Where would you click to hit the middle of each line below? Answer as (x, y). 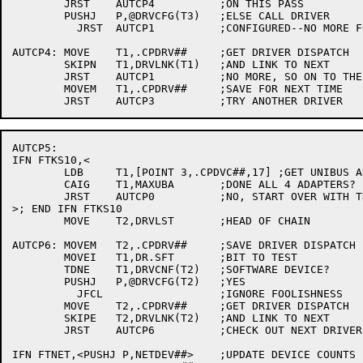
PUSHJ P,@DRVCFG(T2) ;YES (38, 282)
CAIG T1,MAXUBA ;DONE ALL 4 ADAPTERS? (38, 184)
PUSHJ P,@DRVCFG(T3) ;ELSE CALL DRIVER (38, 16)
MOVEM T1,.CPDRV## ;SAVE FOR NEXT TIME (38, 89)
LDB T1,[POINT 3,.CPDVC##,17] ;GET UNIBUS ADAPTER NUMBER (38, 172)
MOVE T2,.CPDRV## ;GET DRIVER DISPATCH (38, 306)
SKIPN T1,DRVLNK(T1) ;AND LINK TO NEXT (38, 64)
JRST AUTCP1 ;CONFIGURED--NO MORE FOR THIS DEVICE (38, 28)
